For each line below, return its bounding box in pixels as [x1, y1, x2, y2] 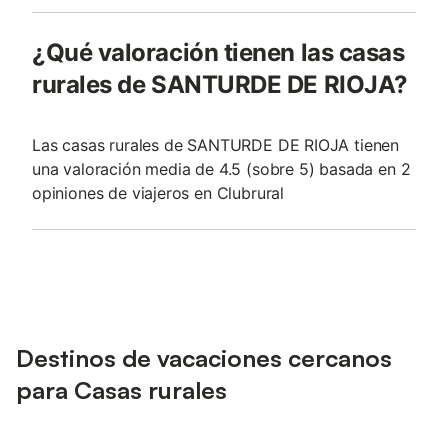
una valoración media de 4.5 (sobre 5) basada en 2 [32, 159, 411, 179]
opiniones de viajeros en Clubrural [32, 183, 285, 203]
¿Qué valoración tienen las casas [32, 38, 405, 67]
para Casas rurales [16, 375, 227, 405]
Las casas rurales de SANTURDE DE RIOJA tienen [32, 135, 400, 155]
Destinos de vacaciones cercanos [16, 343, 392, 373]
